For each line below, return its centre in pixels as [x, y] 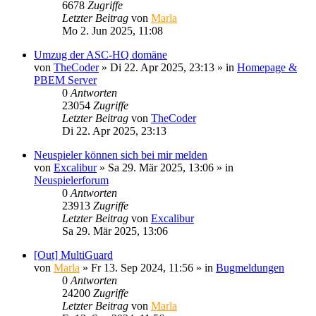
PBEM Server [65, 80]
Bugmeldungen [250, 267]
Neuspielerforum [71, 180]
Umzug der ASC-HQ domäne [101, 54]
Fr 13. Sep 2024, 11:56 [142, 267]
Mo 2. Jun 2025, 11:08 [113, 30]
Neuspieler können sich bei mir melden [121, 154]
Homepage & [267, 67]
